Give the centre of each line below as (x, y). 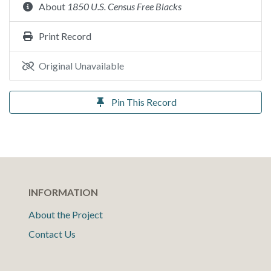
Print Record (65, 36)
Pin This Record (144, 102)
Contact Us (52, 234)
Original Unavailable (81, 66)
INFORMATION (63, 192)
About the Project (66, 214)
